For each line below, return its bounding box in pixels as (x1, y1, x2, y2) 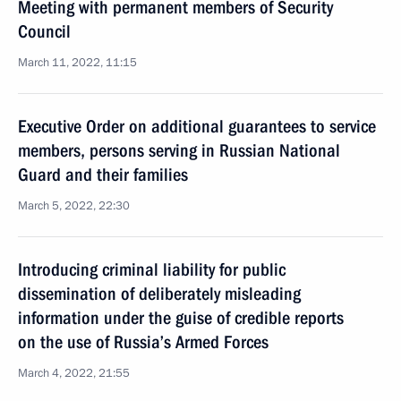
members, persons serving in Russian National (18, 140, 340, 161)
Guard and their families (18, 164, 188, 185)
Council (18, 21, 71, 42)
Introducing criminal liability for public (18, 259, 286, 280)
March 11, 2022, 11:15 (18, 55, 137, 71)
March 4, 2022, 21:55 (18, 365, 130, 381)
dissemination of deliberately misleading (18, 283, 301, 304)
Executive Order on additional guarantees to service (18, 115, 376, 137)
